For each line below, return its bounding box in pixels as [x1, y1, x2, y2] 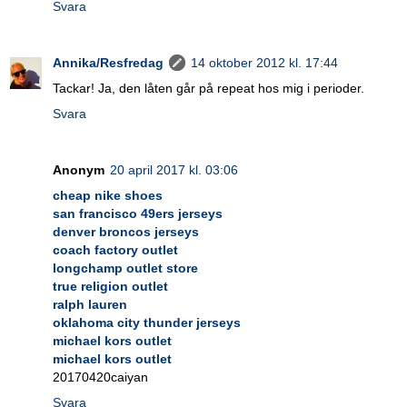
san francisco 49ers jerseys [53, 205, 223, 221]
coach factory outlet [53, 242, 178, 257]
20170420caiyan [53, 369, 148, 384]
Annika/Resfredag [53, 55, 164, 70]
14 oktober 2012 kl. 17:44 [191, 55, 338, 70]
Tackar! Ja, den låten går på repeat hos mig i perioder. [53, 80, 364, 95]
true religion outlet [53, 278, 168, 293]
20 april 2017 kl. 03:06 [110, 162, 238, 177]
